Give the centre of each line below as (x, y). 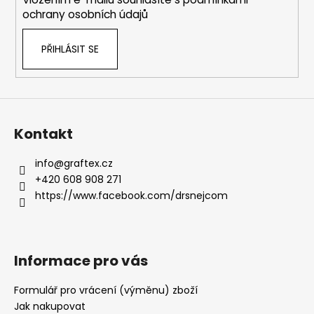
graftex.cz (88, 163)
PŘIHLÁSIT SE (70, 49)
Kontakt (43, 134)
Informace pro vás (81, 260)
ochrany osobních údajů (85, 15)
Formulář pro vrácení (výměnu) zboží (106, 290)
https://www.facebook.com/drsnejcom (131, 195)
